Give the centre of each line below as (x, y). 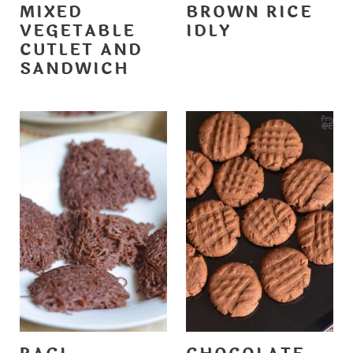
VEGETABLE (77, 31)
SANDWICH (74, 69)
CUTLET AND (81, 50)
